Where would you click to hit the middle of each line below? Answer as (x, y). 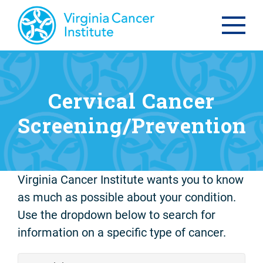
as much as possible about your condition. (127, 198)
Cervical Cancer (131, 100)
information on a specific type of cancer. (122, 233)
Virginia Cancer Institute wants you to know (131, 180)
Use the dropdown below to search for (117, 215)
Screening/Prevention (132, 125)
